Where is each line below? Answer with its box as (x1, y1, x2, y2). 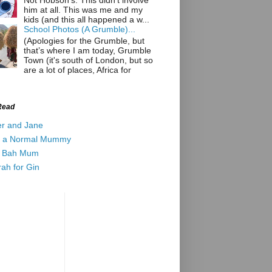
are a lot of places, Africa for (23, 64, 131, 75)
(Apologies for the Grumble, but (23, 35, 144, 46)
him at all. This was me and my (23, 5, 143, 15)
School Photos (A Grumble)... (23, 24, 135, 35)
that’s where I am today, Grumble (23, 45, 151, 55)
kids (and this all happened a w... (23, 15, 149, 25)
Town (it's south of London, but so (23, 55, 153, 65)
